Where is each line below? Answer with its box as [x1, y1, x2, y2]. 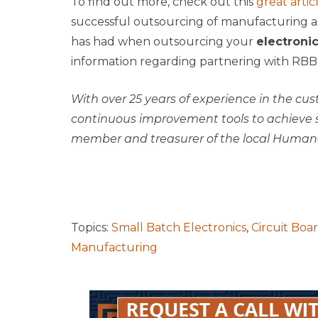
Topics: [70, 221, 111, 235]
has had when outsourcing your [70, 35, 256, 49]
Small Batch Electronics [111, 221, 246, 235]
